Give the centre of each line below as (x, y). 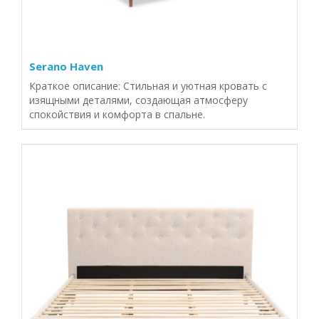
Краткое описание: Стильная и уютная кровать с (148, 86)
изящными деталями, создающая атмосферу (138, 100)
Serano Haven (66, 66)
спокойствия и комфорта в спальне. (117, 114)
